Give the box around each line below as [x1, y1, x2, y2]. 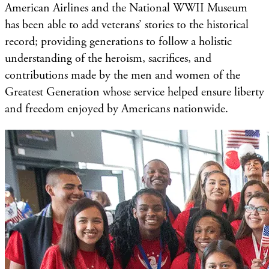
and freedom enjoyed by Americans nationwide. [5, 101, 228, 116]
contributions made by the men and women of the [5, 67, 240, 83]
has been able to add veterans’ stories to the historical [5, 17, 249, 32]
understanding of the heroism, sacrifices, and [5, 50, 211, 66]
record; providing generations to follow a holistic [5, 34, 232, 49]
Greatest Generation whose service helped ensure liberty [5, 84, 264, 100]
